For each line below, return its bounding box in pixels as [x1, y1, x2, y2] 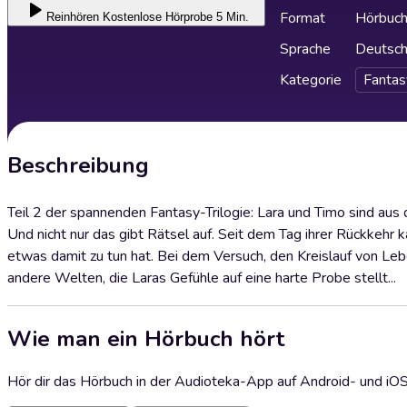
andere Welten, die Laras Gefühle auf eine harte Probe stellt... [7, 268, 396, 288]
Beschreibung [7, 151, 149, 180]
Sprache [280, 39, 331, 59]
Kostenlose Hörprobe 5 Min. [102, 10, 249, 24]
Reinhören [45, 10, 99, 24]
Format [280, 8, 325, 28]
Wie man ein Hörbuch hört [7, 323, 284, 353]
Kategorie [280, 70, 342, 90]
